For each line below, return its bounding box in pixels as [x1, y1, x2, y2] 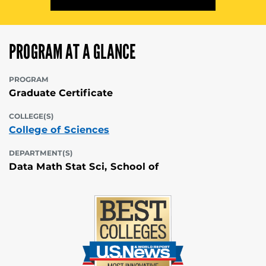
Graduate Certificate [9, 87, 113, 99]
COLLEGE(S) [9, 111, 54, 121]
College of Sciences [9, 123, 109, 135]
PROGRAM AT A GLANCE [9, 40, 136, 64]
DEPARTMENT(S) [9, 148, 73, 157]
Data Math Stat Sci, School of [9, 160, 159, 172]
